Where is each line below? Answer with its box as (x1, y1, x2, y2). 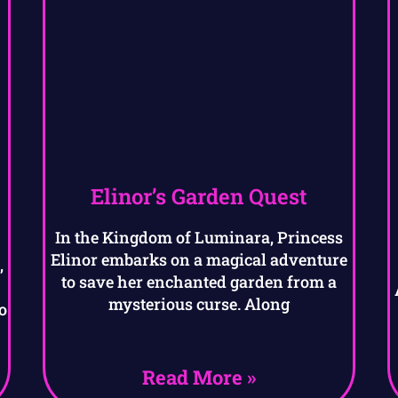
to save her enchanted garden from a (60, 271, 337, 293)
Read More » (141, 364, 256, 391)
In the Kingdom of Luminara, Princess (54, 227, 343, 249)
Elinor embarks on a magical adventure (50, 249, 347, 271)
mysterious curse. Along (107, 293, 290, 315)
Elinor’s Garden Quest (90, 182, 307, 211)
